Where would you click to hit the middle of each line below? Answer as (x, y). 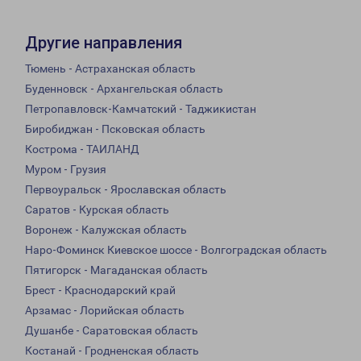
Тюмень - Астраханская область (110, 69)
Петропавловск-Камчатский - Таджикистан (141, 109)
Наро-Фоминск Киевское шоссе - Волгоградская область (176, 250)
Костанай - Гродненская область (112, 351)
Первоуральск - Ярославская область (126, 190)
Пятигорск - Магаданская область (116, 270)
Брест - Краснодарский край (100, 290)
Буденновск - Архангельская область (124, 89)
